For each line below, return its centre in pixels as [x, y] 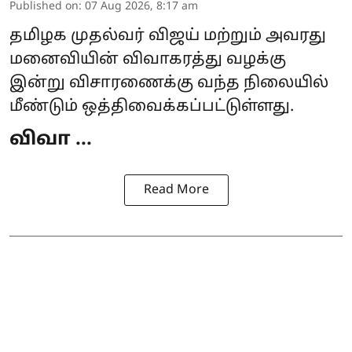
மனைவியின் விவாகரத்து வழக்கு [148, 59]
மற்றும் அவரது [265, 36]
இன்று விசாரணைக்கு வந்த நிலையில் [169, 83]
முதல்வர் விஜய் [135, 36]
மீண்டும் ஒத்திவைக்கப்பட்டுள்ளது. [152, 106]
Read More [176, 190]
